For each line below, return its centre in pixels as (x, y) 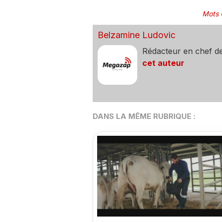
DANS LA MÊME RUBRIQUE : (144, 116)
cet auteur (163, 63)
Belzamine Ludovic (136, 35)
